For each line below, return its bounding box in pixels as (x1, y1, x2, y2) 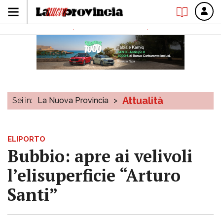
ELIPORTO (7, 135, 45, 144)
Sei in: (12, 96, 33, 105)
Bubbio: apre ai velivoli (7, 145, 192, 167)
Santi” (7, 184, 58, 206)
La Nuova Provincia (37, 96, 109, 105)
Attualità (122, 95, 163, 107)
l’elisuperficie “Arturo (7, 164, 181, 186)
